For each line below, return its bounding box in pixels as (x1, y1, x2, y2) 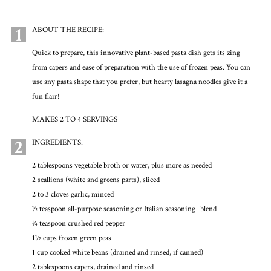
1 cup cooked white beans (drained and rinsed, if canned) (31, 247, 208, 258)
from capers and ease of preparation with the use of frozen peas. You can (31, 62, 250, 73)
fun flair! (31, 91, 60, 102)
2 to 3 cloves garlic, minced (31, 189, 119, 200)
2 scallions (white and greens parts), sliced (31, 175, 165, 186)
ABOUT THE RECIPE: (31, 24, 104, 35)
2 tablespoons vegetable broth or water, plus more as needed (31, 160, 212, 171)
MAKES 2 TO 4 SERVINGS (31, 114, 117, 125)
